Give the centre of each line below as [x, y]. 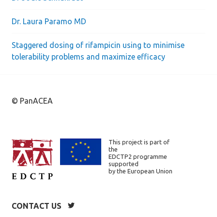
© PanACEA [32, 101]
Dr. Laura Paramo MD [49, 21]
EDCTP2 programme [138, 156]
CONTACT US [37, 206]
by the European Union [140, 171]
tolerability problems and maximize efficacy [88, 57]
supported [124, 164]
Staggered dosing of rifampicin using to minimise [98, 45]
